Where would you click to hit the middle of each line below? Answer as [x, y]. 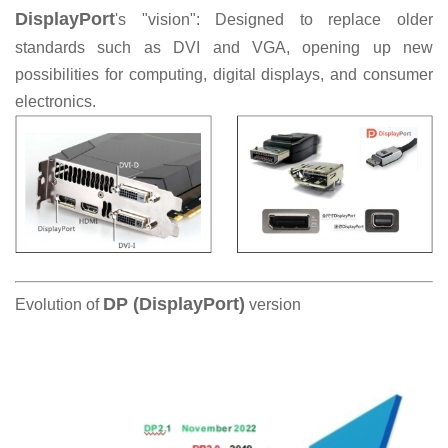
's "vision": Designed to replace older [274, 19]
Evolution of [59, 304]
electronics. [55, 101]
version [273, 304]
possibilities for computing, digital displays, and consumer [224, 74]
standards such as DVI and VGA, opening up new [224, 47]
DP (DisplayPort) [174, 303]
